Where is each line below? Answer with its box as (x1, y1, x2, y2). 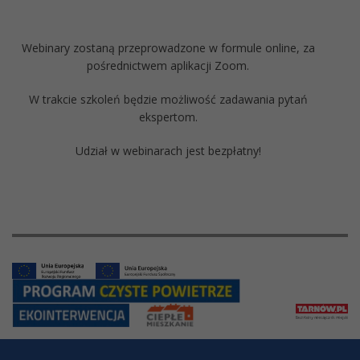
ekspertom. (138, 109, 198, 125)
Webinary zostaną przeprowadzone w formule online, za (21, 40, 315, 56)
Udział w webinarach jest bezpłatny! (75, 143, 261, 159)
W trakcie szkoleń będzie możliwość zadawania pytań (28, 92, 308, 108)
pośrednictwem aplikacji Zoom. (87, 58, 249, 74)
